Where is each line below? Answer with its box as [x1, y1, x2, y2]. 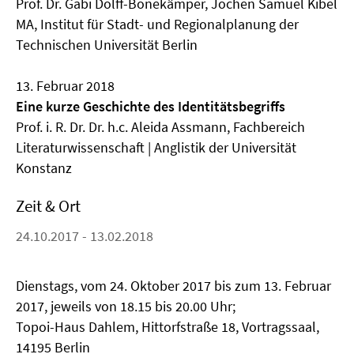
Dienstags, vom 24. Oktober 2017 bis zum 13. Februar [16, 277, 331, 295]
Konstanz [16, 159, 72, 177]
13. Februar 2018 [16, 77, 115, 95]
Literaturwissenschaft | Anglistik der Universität [16, 138, 296, 156]
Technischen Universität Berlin [16, 36, 198, 54]
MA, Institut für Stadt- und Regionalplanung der [16, 15, 299, 33]
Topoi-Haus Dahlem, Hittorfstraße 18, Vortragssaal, [16, 318, 319, 336]
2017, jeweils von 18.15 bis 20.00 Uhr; [16, 297, 235, 315]
